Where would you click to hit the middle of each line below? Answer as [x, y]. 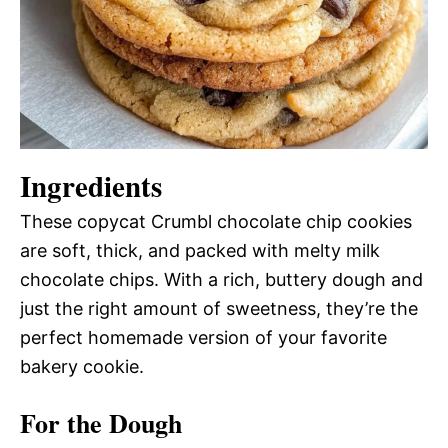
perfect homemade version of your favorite [203, 337]
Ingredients [91, 185]
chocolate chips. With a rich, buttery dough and [221, 279]
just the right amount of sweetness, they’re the [219, 308]
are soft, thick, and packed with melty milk [200, 250]
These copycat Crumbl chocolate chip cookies [216, 221]
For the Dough [101, 422]
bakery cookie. [82, 366]
